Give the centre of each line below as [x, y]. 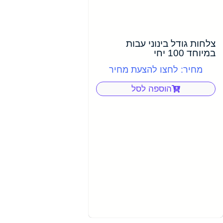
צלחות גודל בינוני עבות [171, 43]
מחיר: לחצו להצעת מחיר [156, 69]
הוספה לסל [152, 89]
